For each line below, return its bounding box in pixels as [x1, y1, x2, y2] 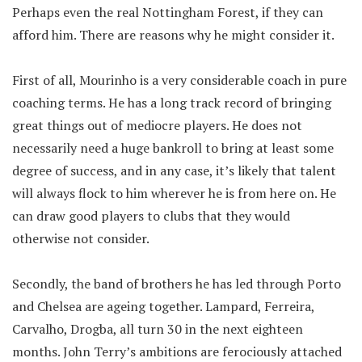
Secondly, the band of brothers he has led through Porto [12, 275, 341, 293]
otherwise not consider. [12, 229, 149, 247]
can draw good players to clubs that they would [12, 207, 290, 225]
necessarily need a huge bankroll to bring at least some [12, 139, 334, 157]
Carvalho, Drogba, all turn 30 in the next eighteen [12, 320, 303, 338]
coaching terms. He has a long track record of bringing [12, 94, 331, 112]
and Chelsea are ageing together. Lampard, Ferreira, [12, 297, 314, 315]
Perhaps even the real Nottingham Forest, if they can [12, 3, 323, 21]
